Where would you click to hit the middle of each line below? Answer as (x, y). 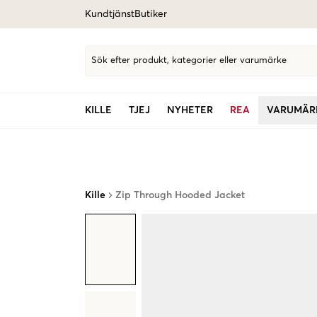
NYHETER (190, 110)
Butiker (151, 14)
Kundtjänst (110, 14)
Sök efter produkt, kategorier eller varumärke (189, 60)
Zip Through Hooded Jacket (180, 195)
